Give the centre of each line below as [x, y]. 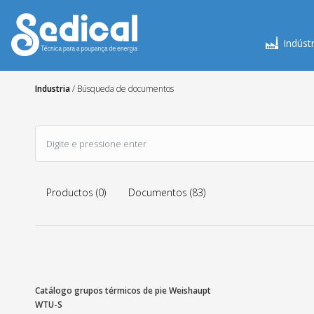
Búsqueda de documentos [125, 89]
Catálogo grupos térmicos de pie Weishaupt [123, 291]
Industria [53, 89]
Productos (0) [76, 192]
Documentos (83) [167, 192]
